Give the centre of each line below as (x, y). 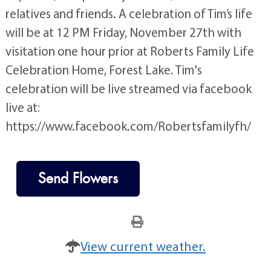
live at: (22, 107)
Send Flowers (78, 178)
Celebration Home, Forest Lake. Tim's (103, 70)
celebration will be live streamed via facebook (128, 88)
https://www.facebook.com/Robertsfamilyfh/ (128, 126)
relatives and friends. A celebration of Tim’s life (129, 13)
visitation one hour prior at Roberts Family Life (129, 51)
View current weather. (143, 246)
